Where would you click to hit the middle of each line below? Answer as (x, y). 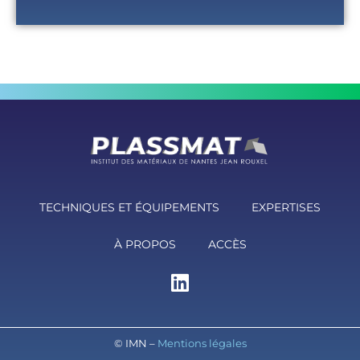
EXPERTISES (286, 207)
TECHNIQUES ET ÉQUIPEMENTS (129, 207)
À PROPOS (145, 244)
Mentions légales (202, 343)
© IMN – (135, 343)
